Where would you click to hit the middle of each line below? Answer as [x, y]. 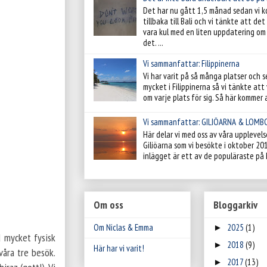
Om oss [108, 205]
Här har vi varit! [119, 248]
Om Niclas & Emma [123, 227]
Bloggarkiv [235, 205]
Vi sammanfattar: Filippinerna [191, 64]
